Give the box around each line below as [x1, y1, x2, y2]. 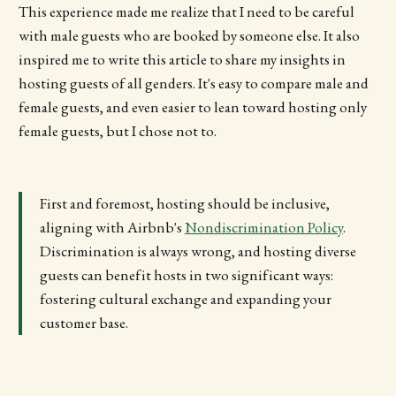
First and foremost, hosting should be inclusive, [39, 193, 330, 213]
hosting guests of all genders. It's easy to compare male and [18, 73, 369, 94]
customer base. [39, 312, 128, 332]
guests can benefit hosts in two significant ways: [39, 264, 333, 285]
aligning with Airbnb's [39, 217, 185, 237]
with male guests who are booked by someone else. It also [18, 26, 360, 46]
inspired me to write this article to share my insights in [18, 49, 346, 70]
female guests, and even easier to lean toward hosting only [18, 97, 367, 118]
